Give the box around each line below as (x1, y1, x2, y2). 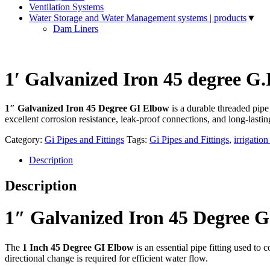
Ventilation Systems (29, 2, 104, 13)
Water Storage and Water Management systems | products (29, 13, 246, 24)
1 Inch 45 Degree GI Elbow (22, 242, 134, 253)
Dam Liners (53, 24, 98, 34)
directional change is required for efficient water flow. (5, 253, 208, 263)
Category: (5, 134, 45, 145)
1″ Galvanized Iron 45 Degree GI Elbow (5, 102, 169, 113)
